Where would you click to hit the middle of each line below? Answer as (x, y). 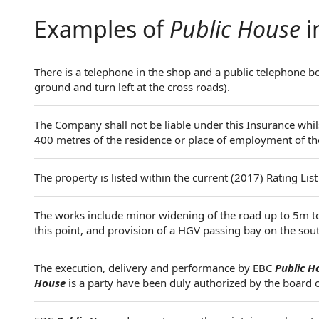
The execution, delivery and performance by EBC (155, 268)
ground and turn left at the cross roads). (132, 87)
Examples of (102, 29)
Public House (235, 29)
